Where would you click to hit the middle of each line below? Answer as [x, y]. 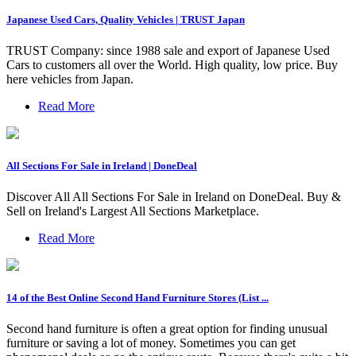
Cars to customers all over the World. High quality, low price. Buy [172, 64]
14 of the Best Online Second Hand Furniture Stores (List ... [137, 298]
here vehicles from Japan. [70, 79]
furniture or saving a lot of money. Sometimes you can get [151, 343]
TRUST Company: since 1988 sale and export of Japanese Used [168, 50]
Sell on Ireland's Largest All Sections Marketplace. [133, 211]
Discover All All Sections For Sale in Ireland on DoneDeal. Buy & [174, 197]
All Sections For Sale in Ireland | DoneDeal [102, 165]
